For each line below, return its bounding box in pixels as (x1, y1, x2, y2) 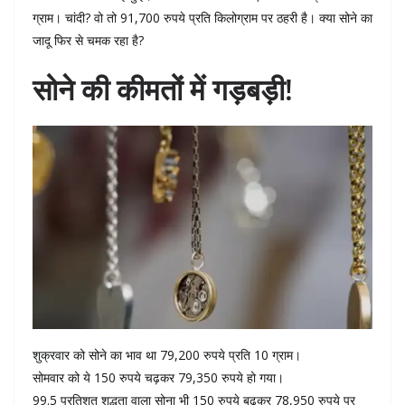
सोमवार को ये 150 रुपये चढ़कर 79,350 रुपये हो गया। (33, 368, 284, 386)
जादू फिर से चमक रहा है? (33, 31, 144, 49)
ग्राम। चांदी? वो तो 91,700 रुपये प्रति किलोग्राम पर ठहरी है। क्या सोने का (33, 8, 372, 26)
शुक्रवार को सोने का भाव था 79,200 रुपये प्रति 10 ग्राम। (33, 345, 301, 363)
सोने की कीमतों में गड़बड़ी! (33, 69, 293, 108)
